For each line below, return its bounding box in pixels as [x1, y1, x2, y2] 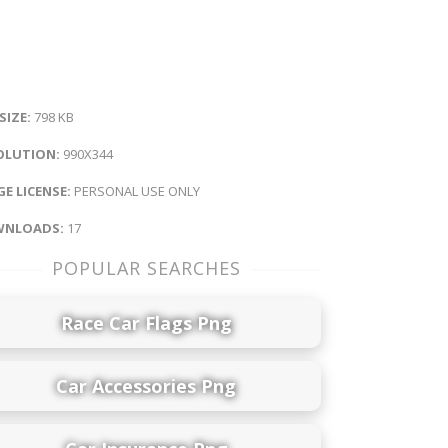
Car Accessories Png [56, 373, 236, 398]
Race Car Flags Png [60, 310, 232, 335]
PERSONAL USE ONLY [71, 181, 200, 200]
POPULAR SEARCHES [51, 255, 241, 280]
